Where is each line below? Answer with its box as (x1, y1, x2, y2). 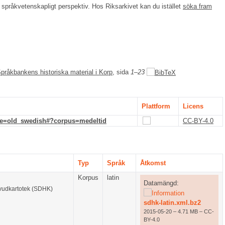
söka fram (183, 3, 212, 11)
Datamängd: (143, 179, 179, 187)
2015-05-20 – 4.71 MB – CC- (143, 208, 214, 214)
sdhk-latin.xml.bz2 (143, 198, 201, 206)
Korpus (78, 174, 98, 182)
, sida (113, 68, 131, 76)
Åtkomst (140, 159, 166, 167)
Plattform (142, 102, 170, 110)
